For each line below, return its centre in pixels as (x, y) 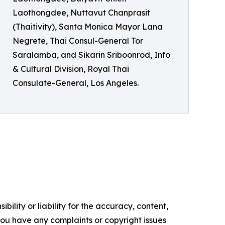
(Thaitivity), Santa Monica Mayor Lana (88, 27)
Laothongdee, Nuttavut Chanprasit (81, 13)
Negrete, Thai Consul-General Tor (78, 41)
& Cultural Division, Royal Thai (71, 69)
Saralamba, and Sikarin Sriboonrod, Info (91, 55)
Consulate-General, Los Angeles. (76, 83)
